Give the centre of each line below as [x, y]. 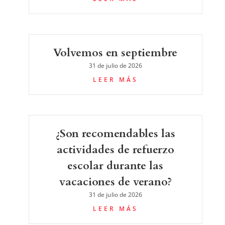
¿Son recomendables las [115, 133]
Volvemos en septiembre [116, 52]
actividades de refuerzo [115, 149]
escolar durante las [116, 165]
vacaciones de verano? [115, 182]
